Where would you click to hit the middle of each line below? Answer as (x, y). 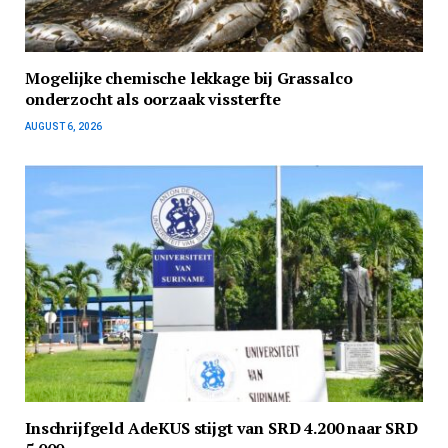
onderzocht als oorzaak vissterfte (153, 98)
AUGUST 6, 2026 (63, 126)
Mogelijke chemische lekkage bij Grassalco (189, 77)
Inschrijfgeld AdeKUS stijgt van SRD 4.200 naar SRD (221, 427)
